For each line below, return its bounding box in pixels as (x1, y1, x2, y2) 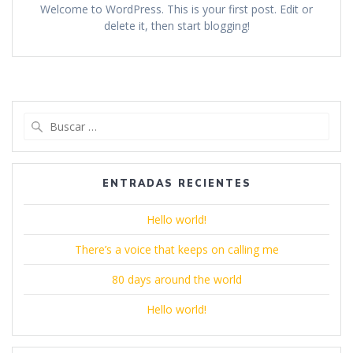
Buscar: (176, 112, 216, 128)
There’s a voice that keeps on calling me (74, 241, 279, 257)
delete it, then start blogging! (103, 17, 250, 33)
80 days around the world (111, 271, 242, 287)
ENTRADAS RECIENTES (102, 176, 251, 189)
